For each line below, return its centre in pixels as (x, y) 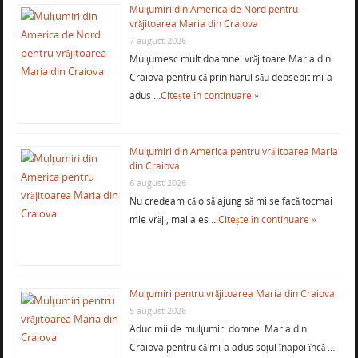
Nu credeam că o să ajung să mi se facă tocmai (231, 201)
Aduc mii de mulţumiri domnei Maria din (218, 329)
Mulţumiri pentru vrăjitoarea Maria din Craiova (232, 294)
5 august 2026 (157, 311)
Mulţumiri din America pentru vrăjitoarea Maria (233, 152)
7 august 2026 (157, 41)
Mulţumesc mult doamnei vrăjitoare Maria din (230, 59)
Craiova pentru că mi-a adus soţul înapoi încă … (232, 348)
